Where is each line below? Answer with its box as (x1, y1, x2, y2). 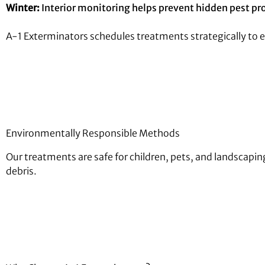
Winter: (6, 2, 40, 14)
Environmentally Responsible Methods (6, 127, 180, 139)
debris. (6, 165, 37, 177)
